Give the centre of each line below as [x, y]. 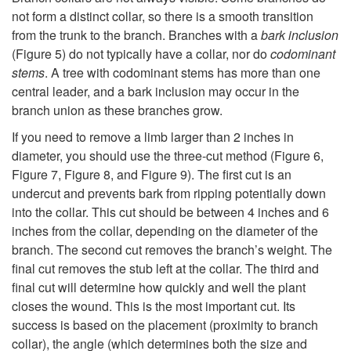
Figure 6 [297, 156]
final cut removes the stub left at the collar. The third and [165, 269]
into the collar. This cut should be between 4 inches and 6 [170, 212]
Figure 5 [39, 54]
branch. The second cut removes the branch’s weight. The [172, 250]
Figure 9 [164, 175]
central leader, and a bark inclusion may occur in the [156, 92]
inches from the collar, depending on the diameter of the [165, 231]
